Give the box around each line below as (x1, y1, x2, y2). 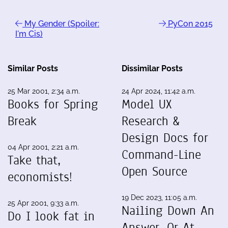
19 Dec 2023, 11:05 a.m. (122, 193, 197, 202)
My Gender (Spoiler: (22, 18, 99, 28)
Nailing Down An (122, 202, 214, 219)
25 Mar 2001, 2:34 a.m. (8, 87, 80, 95)
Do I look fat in (8, 207, 95, 225)
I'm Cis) (15, 28, 43, 39)
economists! (8, 168, 72, 186)
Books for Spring (8, 95, 98, 113)
